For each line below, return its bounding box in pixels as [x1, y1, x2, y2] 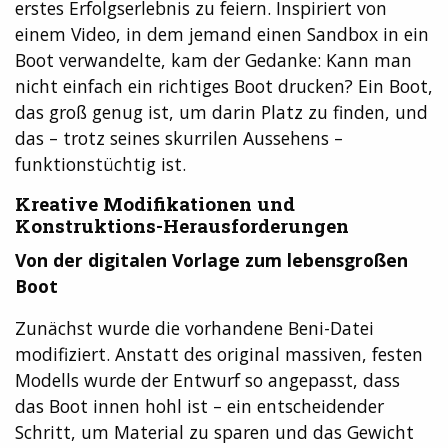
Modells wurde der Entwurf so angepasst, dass [15, 367, 400, 392]
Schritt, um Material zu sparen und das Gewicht [15, 419, 414, 444]
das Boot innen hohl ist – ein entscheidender [15, 393, 384, 418]
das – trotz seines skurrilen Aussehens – [15, 126, 343, 151]
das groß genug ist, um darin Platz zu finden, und [15, 100, 428, 125]
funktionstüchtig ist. [15, 152, 186, 177]
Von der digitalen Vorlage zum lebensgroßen [15, 247, 408, 272]
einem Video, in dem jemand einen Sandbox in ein [15, 22, 429, 47]
